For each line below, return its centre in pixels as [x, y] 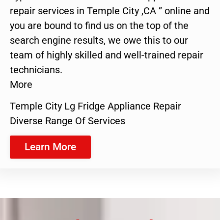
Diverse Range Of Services [68, 121]
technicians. [36, 69]
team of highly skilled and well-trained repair [107, 55]
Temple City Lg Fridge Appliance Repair [96, 106]
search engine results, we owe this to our [99, 40]
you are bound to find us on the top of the [99, 25]
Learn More [50, 147]
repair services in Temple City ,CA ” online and [110, 11]
